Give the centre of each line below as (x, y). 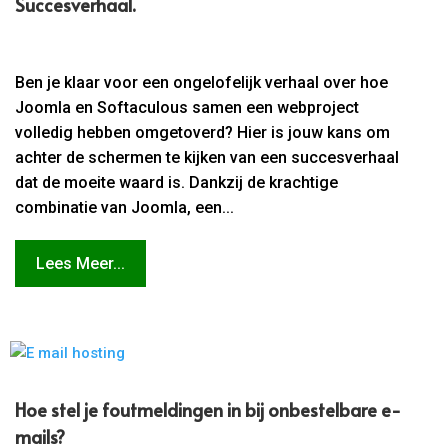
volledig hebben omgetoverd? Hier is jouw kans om (203, 132)
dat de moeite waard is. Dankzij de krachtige (177, 182)
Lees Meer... (80, 263)
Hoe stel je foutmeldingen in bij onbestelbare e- (208, 410)
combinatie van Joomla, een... (125, 207)
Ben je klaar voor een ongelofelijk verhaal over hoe (202, 82)
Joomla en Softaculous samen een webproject (187, 107)
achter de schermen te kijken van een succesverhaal (207, 157)
